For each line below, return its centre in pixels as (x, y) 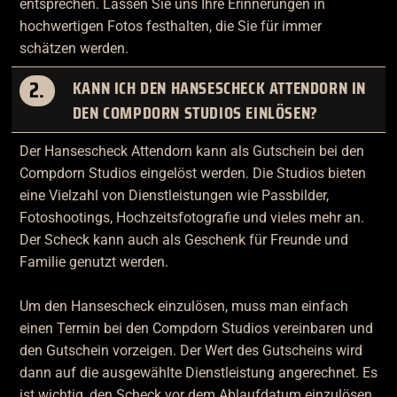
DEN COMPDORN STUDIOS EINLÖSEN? (195, 112)
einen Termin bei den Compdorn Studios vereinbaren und (196, 329)
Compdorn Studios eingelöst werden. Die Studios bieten (192, 174)
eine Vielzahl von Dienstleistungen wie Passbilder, (174, 196)
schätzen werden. (74, 48)
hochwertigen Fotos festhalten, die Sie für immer (170, 26)
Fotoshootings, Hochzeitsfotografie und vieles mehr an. (191, 218)
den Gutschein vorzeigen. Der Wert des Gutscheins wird (191, 351)
